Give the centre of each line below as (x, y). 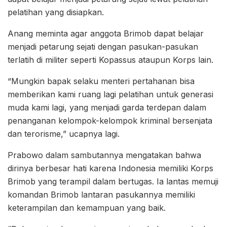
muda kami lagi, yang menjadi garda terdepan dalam (107, 107)
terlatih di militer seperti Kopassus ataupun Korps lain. (110, 60)
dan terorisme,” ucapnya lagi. (64, 134)
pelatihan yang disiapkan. (56, 12)
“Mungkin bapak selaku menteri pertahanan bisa (101, 81)
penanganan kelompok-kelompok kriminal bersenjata (110, 120)
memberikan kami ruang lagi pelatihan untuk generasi (110, 94)
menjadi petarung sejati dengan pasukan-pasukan (103, 46)
